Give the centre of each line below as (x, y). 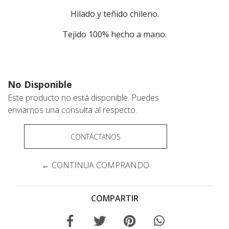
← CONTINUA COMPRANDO (96, 165)
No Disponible (40, 84)
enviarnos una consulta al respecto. (72, 110)
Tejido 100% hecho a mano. (114, 34)
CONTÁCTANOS (95, 137)
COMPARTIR (114, 198)
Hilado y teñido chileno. (114, 14)
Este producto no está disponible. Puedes (83, 98)
